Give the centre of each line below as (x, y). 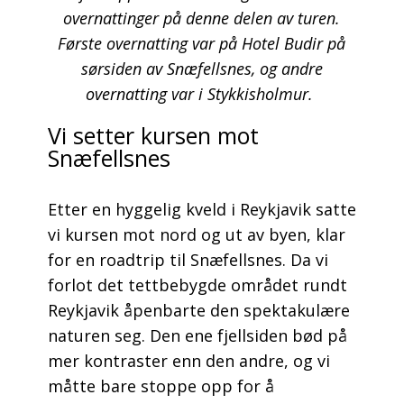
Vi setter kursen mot (153, 136)
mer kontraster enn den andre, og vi (188, 361)
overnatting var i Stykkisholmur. (202, 94)
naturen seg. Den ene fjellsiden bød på (197, 336)
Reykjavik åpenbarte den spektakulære (198, 311)
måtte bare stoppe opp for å (161, 386)
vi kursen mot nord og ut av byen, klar (196, 235)
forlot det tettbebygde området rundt (197, 285)
